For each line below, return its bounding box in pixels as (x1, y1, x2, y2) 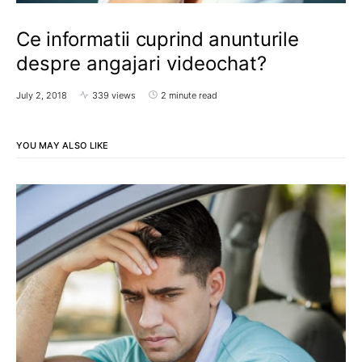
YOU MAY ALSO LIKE (16, 139, 109, 151)
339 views (92, 89, 136, 101)
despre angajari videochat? (16, 51, 267, 75)
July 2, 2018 (16, 89, 67, 101)
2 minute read (161, 89, 217, 101)
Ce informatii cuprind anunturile (16, 27, 299, 51)
